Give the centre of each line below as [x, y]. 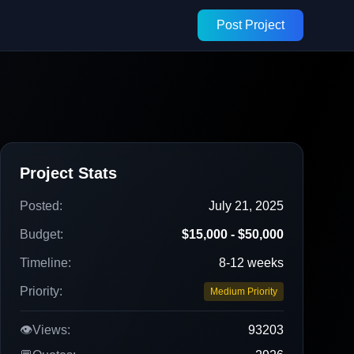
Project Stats [68, 173]
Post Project [250, 25]
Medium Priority [244, 292]
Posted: [41, 206]
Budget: [41, 234]
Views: [51, 330]
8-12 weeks [251, 263]
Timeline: [45, 263]
